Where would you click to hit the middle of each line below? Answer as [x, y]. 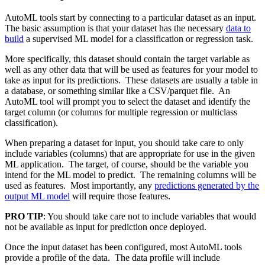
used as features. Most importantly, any [80, 185]
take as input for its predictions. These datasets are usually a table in [131, 80]
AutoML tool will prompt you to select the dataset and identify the [127, 101]
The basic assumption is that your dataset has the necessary [115, 28]
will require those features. [122, 196]
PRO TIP [24, 216]
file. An [214, 91]
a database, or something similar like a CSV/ [87, 91]
